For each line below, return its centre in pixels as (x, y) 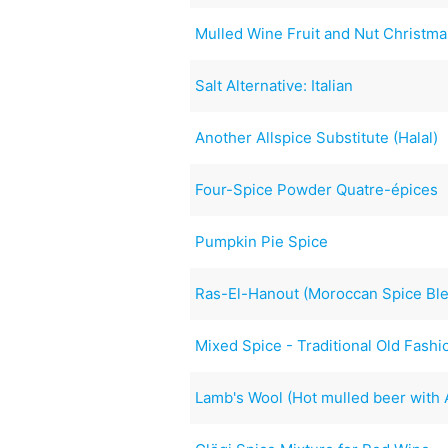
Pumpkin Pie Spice (262, 241)
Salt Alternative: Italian (274, 85)
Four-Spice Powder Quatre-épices (317, 189)
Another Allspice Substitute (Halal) (317, 137)
